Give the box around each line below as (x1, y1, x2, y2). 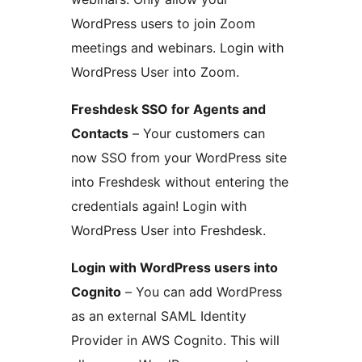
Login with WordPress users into (71, 259, 278, 276)
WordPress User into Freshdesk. (71, 222, 266, 239)
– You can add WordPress (121, 284, 282, 301)
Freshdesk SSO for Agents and (71, 101, 266, 118)
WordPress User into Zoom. (71, 64, 239, 81)
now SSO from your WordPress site (71, 149, 287, 166)
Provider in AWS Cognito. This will (71, 332, 280, 349)
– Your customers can (128, 125, 265, 142)
